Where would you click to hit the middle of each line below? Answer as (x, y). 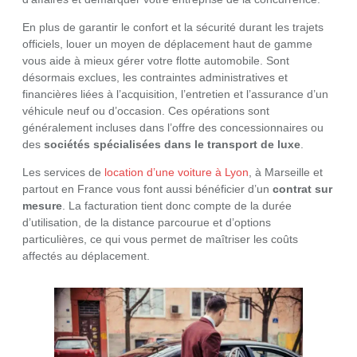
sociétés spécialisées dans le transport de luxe (172, 145)
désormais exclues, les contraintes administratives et (155, 78)
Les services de (63, 173)
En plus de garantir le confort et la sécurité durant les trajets (173, 27)
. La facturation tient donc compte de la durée (177, 206)
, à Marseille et (286, 173)
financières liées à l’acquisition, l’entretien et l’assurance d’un (175, 94)
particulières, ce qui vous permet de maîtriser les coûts (160, 239)
